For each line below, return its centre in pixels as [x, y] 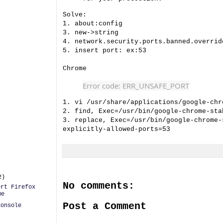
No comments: [99, 186]
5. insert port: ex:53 [105, 50]
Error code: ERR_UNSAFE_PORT [136, 85]
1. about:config [93, 23]
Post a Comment [105, 206]
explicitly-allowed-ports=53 [116, 129]
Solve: [75, 14]
